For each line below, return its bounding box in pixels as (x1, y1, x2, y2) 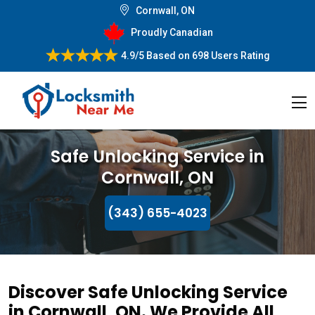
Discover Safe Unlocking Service (8, 281, 288, 304)
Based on (143, 49, 190, 61)
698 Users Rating (189, 49, 270, 61)
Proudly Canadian (130, 26, 213, 38)
